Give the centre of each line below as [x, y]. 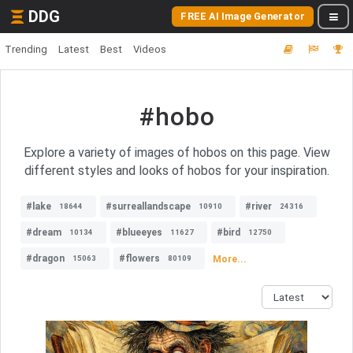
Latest [74, 49]
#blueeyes [139, 232]
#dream [44, 232]
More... [230, 259]
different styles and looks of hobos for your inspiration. [176, 171]
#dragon [45, 258]
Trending [26, 49]
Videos [150, 49]
